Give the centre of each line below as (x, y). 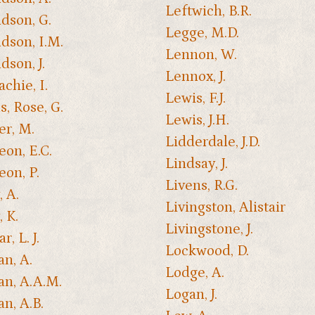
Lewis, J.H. (197, 121)
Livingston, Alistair (225, 208)
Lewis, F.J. (195, 99)
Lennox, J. (195, 77)
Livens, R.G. (201, 186)
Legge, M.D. (202, 33)
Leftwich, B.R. (208, 12)
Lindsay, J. (196, 164)
